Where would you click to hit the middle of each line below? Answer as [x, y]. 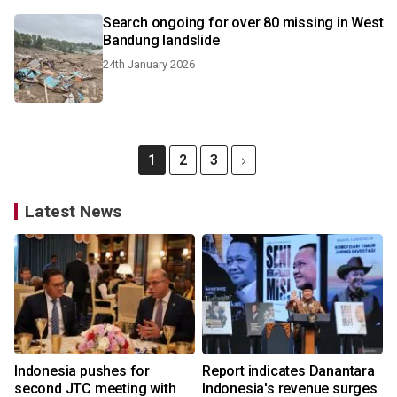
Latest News [73, 211]
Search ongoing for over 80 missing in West [243, 23]
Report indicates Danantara [288, 371]
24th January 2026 [149, 64]
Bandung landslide [161, 40]
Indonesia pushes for [82, 371]
